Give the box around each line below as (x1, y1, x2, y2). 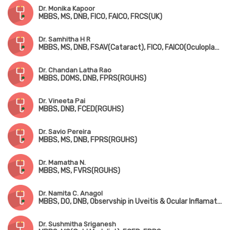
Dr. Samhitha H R (39, 35, 90, 44)
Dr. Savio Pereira (39, 128, 91, 136)
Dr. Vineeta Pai (39, 97, 85, 105)
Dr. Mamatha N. (39, 159, 86, 167)
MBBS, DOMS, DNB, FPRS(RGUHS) (39, 74, 146, 83)
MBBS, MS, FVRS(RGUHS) (39, 166, 120, 176)
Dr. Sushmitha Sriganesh (39, 220, 116, 228)
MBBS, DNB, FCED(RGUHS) (39, 105, 124, 114)
